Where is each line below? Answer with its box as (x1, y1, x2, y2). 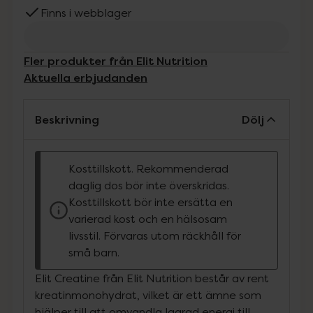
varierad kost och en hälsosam (68, 212, 227, 226)
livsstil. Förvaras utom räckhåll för (68, 228, 241, 242)
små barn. (68, 245, 119, 259)
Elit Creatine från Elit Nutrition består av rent (35, 271, 269, 285)
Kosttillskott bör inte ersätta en (68, 195, 233, 209)
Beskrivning (35, 112, 99, 127)
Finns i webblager (41, 6, 131, 20)
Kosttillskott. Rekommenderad (68, 161, 228, 175)
